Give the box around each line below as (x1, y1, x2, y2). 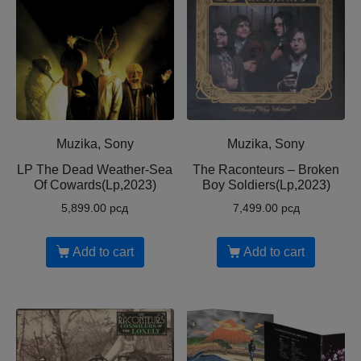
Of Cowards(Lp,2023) (33, 178, 156, 193)
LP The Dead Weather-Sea (17, 163, 173, 177)
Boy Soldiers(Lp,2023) (201, 178, 330, 193)
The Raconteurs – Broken (193, 163, 340, 177)
